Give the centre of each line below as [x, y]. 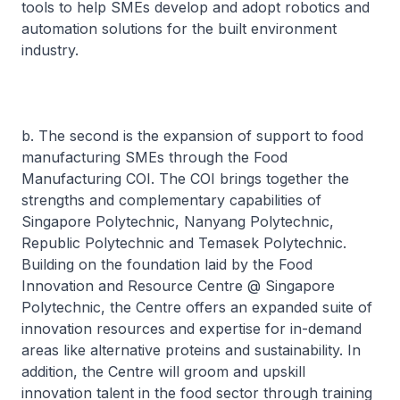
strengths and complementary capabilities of [171, 200]
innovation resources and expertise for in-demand [192, 329]
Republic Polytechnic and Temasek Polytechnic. [184, 243]
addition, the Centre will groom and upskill [163, 371]
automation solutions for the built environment [179, 29]
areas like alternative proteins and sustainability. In [191, 350]
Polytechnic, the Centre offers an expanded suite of [197, 307]
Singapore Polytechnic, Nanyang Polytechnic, [178, 221]
